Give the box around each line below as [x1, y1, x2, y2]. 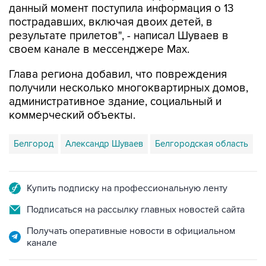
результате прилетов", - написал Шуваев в [9, 29, 229, 43]
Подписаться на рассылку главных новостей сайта [27, 204, 245, 216]
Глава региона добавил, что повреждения [9, 68, 227, 81]
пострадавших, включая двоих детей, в [9, 15, 213, 29]
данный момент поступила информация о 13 [9, 2, 234, 15]
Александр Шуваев [65, 138, 143, 149]
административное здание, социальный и [9, 95, 221, 109]
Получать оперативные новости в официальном [27, 225, 235, 237]
